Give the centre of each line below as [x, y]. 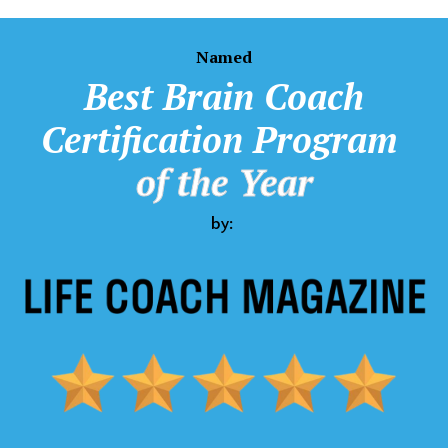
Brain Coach [263, 96]
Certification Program [224, 139]
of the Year [224, 182]
